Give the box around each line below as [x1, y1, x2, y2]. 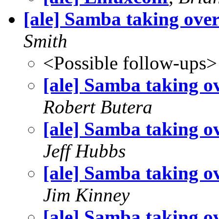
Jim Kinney [43, 184, 130, 205]
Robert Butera [43, 96, 153, 117]
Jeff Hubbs [43, 140, 126, 161]
